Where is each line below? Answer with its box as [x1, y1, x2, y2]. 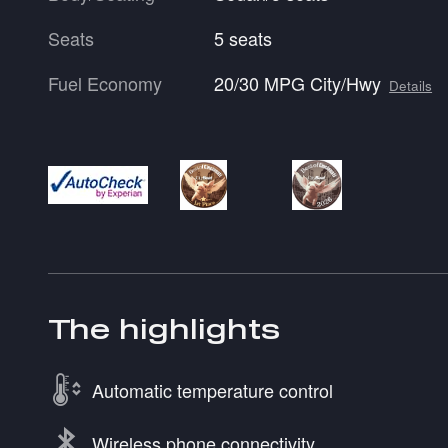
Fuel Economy [48, 69, 162, 96]
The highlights [48, 313, 280, 345]
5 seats [214, 24, 273, 51]
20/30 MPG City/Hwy [214, 69, 382, 96]
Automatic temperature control [92, 376, 333, 403]
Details [389, 75, 433, 95]
